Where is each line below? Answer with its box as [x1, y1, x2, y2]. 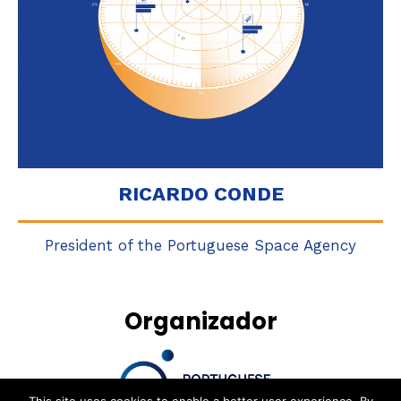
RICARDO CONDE [117, 183, 284, 205]
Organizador [124, 305, 277, 338]
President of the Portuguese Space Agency [45, 236, 356, 254]
